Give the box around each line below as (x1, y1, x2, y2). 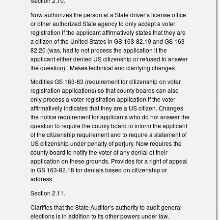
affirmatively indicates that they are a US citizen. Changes (30, 104, 183, 112)
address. (30, 174, 54, 183)
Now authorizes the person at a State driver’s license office (30, 10, 186, 19)
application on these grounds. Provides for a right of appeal (30, 157, 188, 165)
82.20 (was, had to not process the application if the (30, 45, 167, 54)
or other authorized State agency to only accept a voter (30, 19, 175, 27)
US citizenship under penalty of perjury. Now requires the (30, 139, 182, 148)
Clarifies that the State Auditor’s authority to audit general (30, 203, 182, 212)
